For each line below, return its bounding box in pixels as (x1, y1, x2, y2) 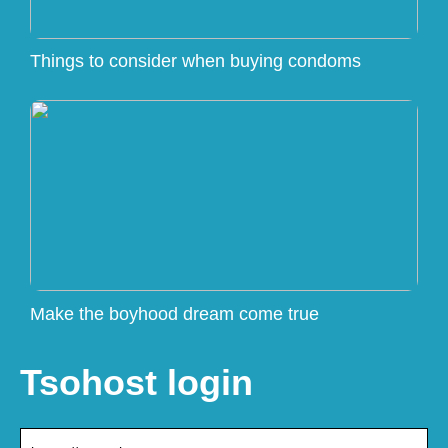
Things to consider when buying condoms (30, 51, 361, 71)
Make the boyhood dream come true (30, 303, 319, 324)
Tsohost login (20, 361, 253, 403)
